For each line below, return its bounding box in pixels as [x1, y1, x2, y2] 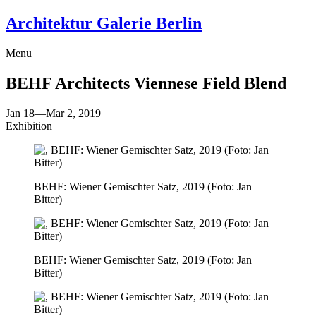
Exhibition [6, 119, 52, 132]
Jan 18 [6, 107, 35, 119]
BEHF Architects [6, 73, 134, 92]
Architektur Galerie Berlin [6, 13, 202, 32]
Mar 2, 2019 [46, 107, 101, 119]
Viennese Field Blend [134, 73, 286, 92]
